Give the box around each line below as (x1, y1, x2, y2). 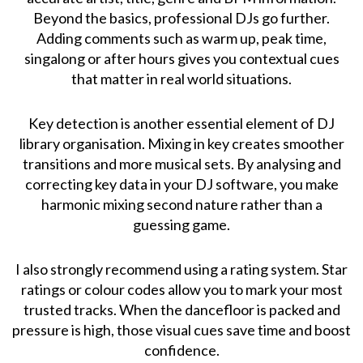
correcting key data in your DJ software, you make (24, 174, 339, 193)
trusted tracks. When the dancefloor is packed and (23, 300, 340, 318)
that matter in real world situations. (71, 69, 292, 88)
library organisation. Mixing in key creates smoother (19, 134, 344, 152)
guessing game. (133, 215, 230, 233)
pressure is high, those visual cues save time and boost (12, 320, 351, 339)
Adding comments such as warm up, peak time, (36, 28, 327, 47)
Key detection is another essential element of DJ (28, 113, 335, 132)
